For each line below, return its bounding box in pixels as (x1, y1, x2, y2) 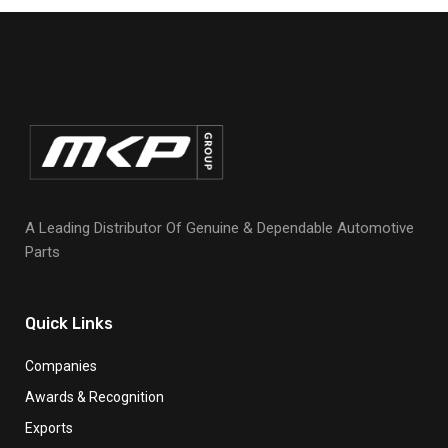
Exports (25, 420, 73, 437)
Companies (25, 358, 97, 375)
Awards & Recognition (25, 389, 164, 406)
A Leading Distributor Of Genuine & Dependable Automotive (25, 219, 414, 238)
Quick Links (25, 314, 113, 334)
